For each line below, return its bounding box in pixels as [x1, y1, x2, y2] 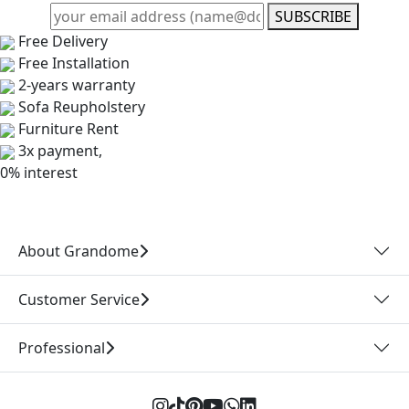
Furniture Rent [18, 119, 119, 139]
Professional [18, 337, 105, 358]
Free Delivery [18, 31, 108, 51]
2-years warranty [18, 75, 135, 95]
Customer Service [18, 288, 140, 309]
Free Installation [18, 53, 130, 73]
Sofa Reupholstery [18, 97, 145, 117]
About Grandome [18, 240, 139, 261]
